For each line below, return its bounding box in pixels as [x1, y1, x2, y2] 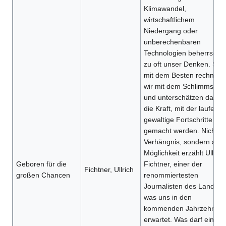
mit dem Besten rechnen [143, 71, 222, 80]
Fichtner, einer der [143, 160, 202, 168]
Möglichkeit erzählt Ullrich [143, 149, 225, 157]
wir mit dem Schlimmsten [143, 82, 223, 91]
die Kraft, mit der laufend [143, 104, 222, 113]
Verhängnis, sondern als [143, 138, 221, 146]
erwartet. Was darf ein [143, 215, 214, 224]
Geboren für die [16, 160, 67, 168]
